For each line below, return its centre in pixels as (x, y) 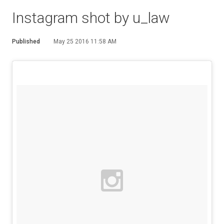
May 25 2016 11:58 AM (85, 41)
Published (26, 41)
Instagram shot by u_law (91, 18)
